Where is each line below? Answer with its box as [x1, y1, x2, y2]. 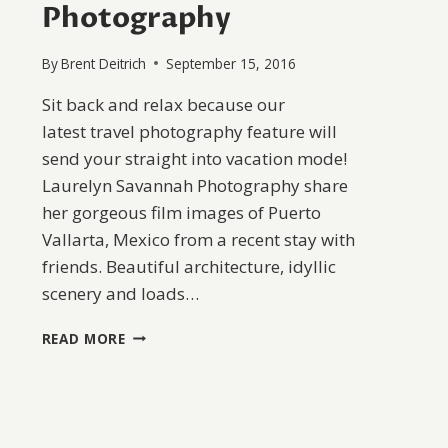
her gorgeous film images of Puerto [41, 200, 321, 224]
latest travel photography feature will [41, 119, 337, 143]
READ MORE [41, 328, 126, 348]
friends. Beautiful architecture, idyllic [41, 254, 336, 278]
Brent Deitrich [60, 53, 146, 73]
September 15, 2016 [165, 53, 296, 73]
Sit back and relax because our [41, 92, 285, 116]
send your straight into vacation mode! [41, 146, 347, 170]
